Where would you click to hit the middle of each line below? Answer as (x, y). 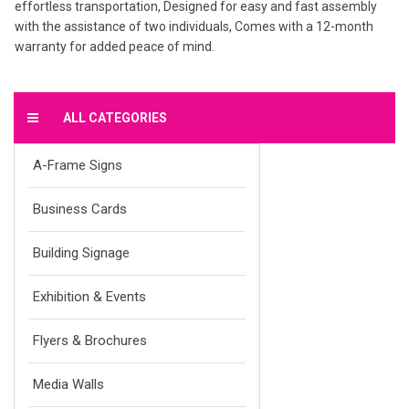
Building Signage (81, 253)
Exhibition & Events (89, 297)
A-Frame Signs (78, 166)
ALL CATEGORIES (115, 118)
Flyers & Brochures (90, 341)
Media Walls (68, 385)
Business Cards (80, 210)
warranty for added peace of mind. (115, 47)
